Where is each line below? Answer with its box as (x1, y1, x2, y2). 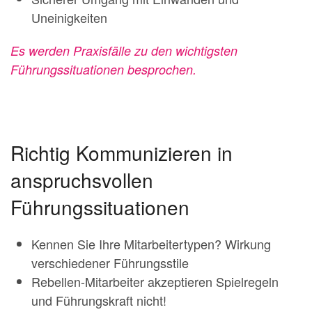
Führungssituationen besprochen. (10, 61, 196, 78)
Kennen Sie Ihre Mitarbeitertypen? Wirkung (31, 235, 271, 253)
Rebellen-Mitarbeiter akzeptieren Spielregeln (31, 272, 279, 290)
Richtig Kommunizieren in (10, 139, 233, 166)
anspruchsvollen (10, 166, 153, 194)
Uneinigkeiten (31, 8, 107, 26)
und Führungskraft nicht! (31, 291, 166, 309)
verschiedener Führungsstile (31, 253, 189, 272)
